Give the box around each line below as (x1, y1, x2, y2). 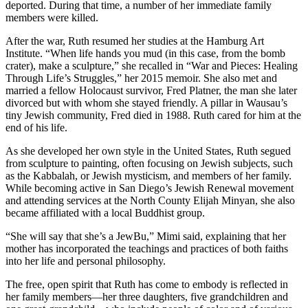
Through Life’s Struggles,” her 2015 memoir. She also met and (5, 71, 277, 84)
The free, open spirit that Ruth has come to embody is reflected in (5, 278, 288, 290)
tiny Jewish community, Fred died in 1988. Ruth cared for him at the (5, 109, 301, 121)
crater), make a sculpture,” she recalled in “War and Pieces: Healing (5, 59, 298, 71)
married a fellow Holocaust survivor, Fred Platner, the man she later (5, 84, 297, 96)
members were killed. (5, 11, 98, 23)
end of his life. (5, 121, 67, 133)
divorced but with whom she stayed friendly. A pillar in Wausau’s (5, 96, 287, 109)
